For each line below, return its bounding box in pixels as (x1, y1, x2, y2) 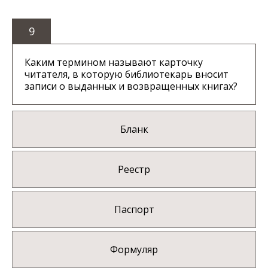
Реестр (118, 163, 150, 176)
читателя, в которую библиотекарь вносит (25, 68, 229, 81)
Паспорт (114, 203, 154, 217)
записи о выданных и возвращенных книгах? (25, 80, 237, 93)
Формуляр (110, 243, 158, 257)
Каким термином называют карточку (25, 56, 203, 69)
